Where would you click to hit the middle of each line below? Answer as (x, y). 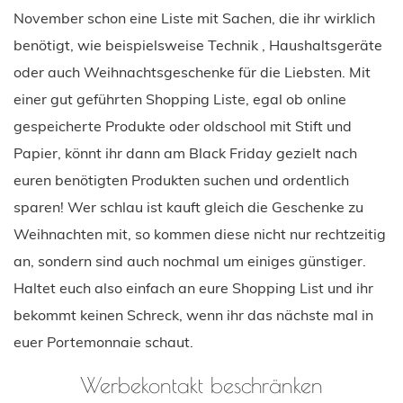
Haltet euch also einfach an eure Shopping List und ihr (193, 287)
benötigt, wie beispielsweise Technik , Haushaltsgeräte (198, 45)
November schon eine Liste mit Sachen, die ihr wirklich (194, 18)
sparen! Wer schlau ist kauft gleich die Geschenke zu (188, 206)
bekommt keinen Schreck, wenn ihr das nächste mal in (193, 314)
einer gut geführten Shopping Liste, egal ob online (180, 99)
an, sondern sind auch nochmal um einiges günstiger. (190, 260)
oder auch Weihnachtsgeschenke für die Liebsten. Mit (192, 72)
